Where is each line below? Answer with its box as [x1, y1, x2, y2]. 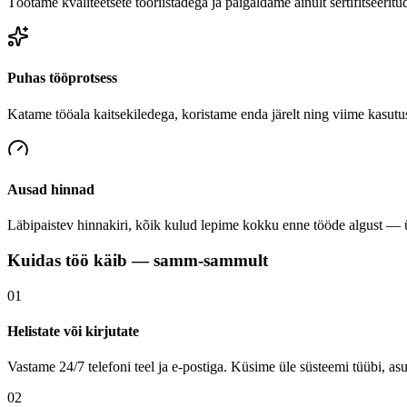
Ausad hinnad [7, 181, 94, 197]
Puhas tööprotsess [7, 70, 117, 86]
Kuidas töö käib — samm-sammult [7, 250, 268, 270]
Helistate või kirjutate [7, 323, 139, 339]
